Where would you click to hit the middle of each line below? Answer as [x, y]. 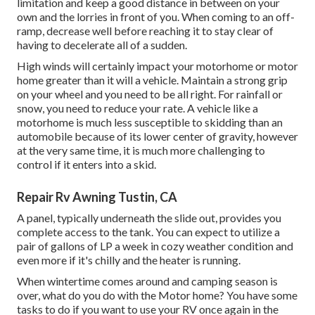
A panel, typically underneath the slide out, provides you [149, 218]
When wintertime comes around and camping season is [147, 281]
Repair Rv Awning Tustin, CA [97, 197]
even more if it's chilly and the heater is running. [129, 260]
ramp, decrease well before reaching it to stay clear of [145, 31]
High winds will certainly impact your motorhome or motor [157, 66]
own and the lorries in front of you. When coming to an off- [156, 17]
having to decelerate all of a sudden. [102, 45]
